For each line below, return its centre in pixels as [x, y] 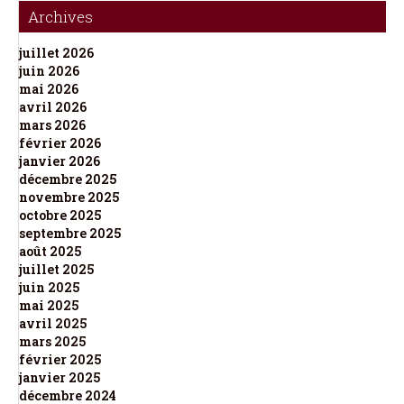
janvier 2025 [60, 377]
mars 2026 [52, 124]
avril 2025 [53, 323]
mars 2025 [52, 341]
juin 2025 [49, 287]
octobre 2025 [60, 215]
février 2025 [60, 359]
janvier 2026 [60, 161]
